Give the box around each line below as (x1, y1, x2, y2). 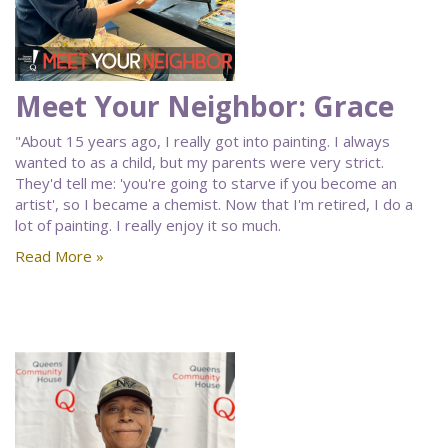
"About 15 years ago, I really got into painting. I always (15, 131, 390, 151)
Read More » (15, 246, 104, 266)
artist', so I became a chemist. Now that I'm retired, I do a (15, 194, 413, 214)
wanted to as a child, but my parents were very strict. (15, 152, 384, 172)
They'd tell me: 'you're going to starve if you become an (15, 173, 397, 193)
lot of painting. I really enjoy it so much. (15, 215, 281, 235)
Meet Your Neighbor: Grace (15, 87, 394, 125)
